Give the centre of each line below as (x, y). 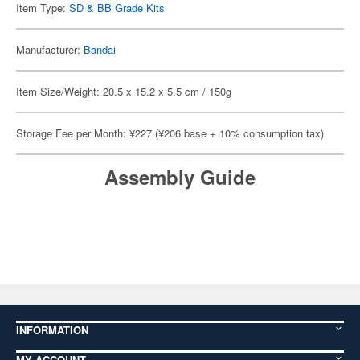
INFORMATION (52, 330)
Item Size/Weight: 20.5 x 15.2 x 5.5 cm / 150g (124, 91)
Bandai (100, 49)
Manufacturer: (50, 49)
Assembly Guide (180, 177)
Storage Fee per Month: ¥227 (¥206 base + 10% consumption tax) (170, 133)
